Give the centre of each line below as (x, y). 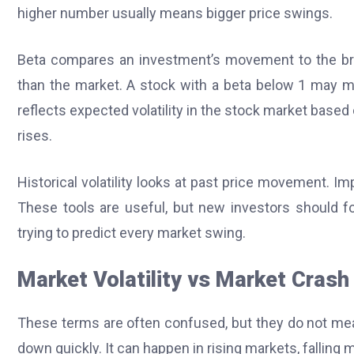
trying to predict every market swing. (132, 233)
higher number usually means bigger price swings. (175, 13)
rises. (35, 136)
